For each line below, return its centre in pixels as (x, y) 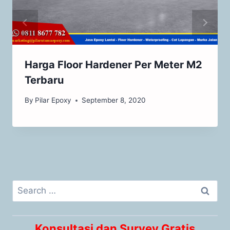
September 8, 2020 (114, 100)
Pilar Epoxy (53, 100)
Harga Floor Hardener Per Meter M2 (113, 65)
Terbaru (44, 80)
